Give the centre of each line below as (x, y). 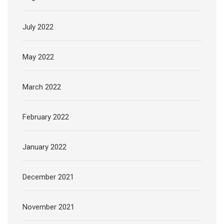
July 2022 (38, 27)
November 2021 (48, 207)
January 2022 (44, 147)
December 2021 (48, 177)
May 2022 (38, 57)
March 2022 (42, 87)
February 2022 (46, 117)
